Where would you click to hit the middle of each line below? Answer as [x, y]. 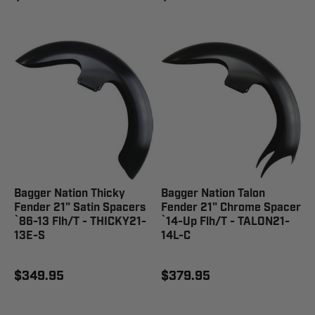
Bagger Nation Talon [213, 194]
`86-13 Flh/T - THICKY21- [80, 222]
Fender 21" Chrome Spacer [231, 208]
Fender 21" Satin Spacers [80, 208]
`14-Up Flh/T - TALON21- [225, 222]
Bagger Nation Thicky [70, 194]
